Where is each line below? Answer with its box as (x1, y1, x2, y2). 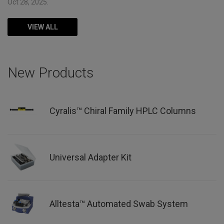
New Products (7, 64, 93, 81)
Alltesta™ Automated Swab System (49, 198, 188, 209)
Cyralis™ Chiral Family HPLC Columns (49, 105, 196, 116)
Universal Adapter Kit (49, 152, 131, 162)
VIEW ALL (27, 23, 58, 31)
